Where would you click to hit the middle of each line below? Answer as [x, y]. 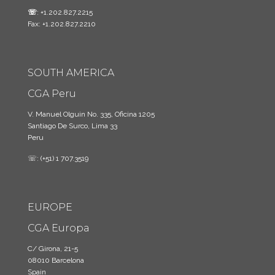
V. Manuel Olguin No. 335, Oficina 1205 [91, 114]
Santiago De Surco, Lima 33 [72, 126]
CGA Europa [59, 228]
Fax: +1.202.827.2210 [62, 24]
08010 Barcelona [56, 260]
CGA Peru [52, 94]
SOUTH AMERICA [71, 73]
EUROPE [50, 207]
